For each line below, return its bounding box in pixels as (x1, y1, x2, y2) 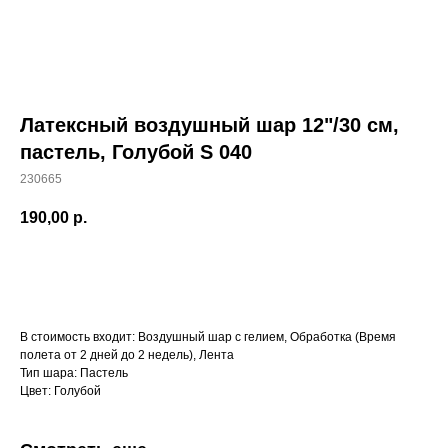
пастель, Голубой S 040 (20, 141, 252, 163)
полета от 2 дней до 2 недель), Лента (20, 348, 234, 363)
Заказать (199, 265, 249, 281)
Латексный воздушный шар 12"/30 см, (20, 114, 399, 136)
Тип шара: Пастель (20, 366, 128, 381)
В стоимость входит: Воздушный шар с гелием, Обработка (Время (20, 330, 396, 345)
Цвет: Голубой (20, 384, 101, 399)
